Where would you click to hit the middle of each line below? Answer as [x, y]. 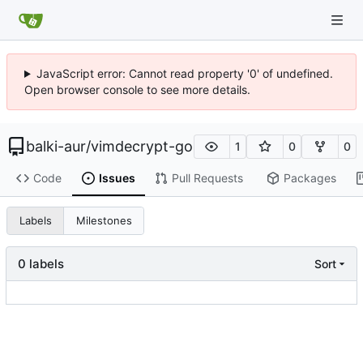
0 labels [41, 263]
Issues [117, 178]
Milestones [104, 221]
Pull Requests [207, 178]
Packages [310, 178]
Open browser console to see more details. [137, 90]
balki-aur [56, 146]
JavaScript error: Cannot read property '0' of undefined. [184, 73]
